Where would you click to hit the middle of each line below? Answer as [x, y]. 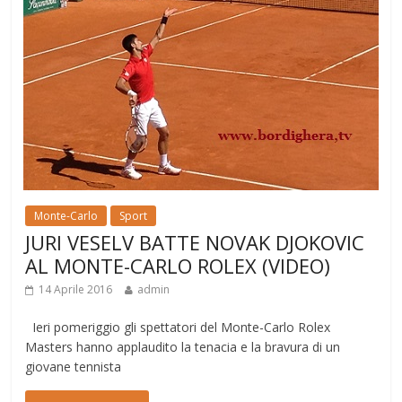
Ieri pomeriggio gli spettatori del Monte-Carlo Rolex [180, 327]
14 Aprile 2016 [76, 289]
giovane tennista [74, 367]
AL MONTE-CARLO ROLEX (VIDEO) [178, 266]
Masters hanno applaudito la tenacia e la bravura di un [183, 347]
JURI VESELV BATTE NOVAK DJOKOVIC [195, 242]
